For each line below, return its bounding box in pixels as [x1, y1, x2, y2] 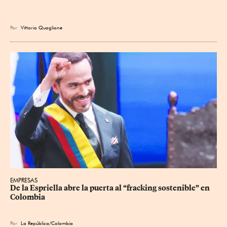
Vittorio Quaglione [21, 24, 65, 30]
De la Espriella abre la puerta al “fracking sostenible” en [10, 183, 211, 193]
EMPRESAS [10, 176, 37, 184]
